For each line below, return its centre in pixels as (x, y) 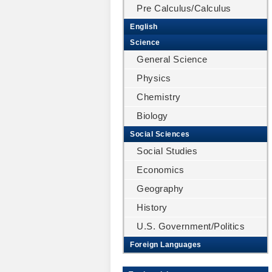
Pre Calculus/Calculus (184, 8)
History (152, 207)
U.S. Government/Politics (191, 226)
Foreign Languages (166, 245)
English (144, 27)
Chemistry (159, 97)
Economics (161, 170)
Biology (152, 116)
